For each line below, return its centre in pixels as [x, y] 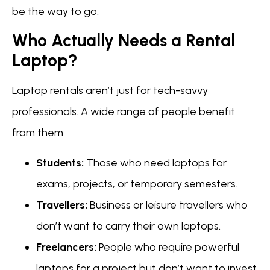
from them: [39, 133]
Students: [60, 162]
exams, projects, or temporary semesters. [137, 184]
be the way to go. [55, 12]
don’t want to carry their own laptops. [128, 226]
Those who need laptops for [155, 162]
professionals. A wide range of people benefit [124, 112]
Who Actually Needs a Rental [124, 41]
